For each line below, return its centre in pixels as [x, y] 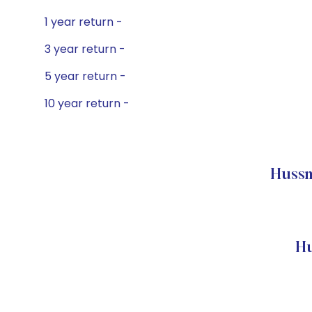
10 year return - [87, 103]
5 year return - [85, 76]
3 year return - [85, 49]
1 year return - [84, 22]
